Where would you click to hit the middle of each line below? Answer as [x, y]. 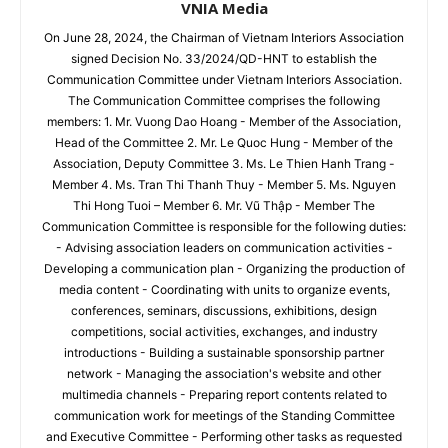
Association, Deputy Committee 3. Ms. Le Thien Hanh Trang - [224, 163]
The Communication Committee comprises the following [224, 100]
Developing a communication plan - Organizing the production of [224, 268]
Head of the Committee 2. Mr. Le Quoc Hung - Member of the [224, 142]
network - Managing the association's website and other [224, 373]
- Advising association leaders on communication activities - [224, 247]
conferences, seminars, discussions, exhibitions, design [224, 310]
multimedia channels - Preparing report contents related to [224, 394]
